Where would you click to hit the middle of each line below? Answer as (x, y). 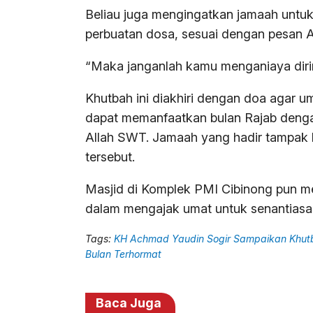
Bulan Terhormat (123, 254)
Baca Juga (129, 303)
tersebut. (110, 157)
